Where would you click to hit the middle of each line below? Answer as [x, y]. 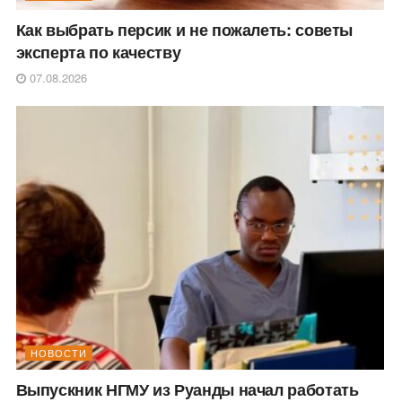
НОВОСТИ [58, 352]
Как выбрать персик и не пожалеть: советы [184, 30]
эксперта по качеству [98, 52]
